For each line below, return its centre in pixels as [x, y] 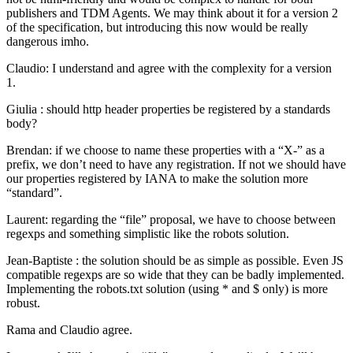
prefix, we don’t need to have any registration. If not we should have [176, 165]
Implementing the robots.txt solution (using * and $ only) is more [167, 289]
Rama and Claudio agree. [71, 330]
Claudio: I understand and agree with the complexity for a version [169, 69]
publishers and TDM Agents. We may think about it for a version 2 [172, 13]
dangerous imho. [49, 42]
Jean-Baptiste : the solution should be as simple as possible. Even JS [175, 261]
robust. [25, 303]
